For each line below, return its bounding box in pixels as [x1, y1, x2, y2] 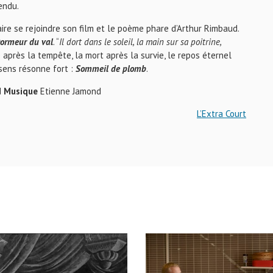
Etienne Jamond [38, 85, 101, 97]
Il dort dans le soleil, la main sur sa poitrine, [59, 36, 221, 48]
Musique [4, 85, 38, 97]
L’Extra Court [197, 108, 246, 119]
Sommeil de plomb [76, 63, 146, 74]
